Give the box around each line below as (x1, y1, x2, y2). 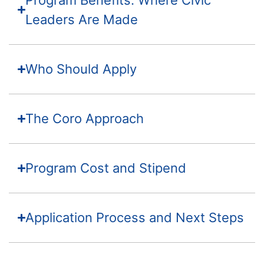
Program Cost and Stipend (25, 160, 187, 176)
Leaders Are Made (25, 11, 138, 27)
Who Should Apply (25, 61, 137, 77)
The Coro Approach (25, 110, 144, 126)
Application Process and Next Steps (25, 209, 245, 225)
